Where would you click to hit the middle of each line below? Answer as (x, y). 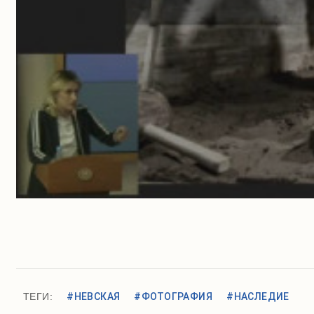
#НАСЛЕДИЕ (258, 297)
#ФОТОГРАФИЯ (173, 297)
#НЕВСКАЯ (94, 297)
